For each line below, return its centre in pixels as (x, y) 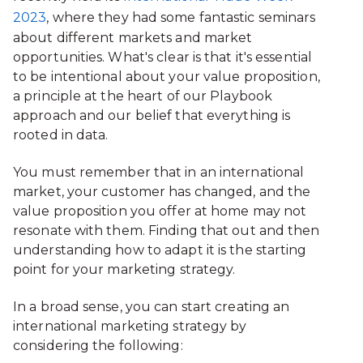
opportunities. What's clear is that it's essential (163, 57)
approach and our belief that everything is (152, 115)
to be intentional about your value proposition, (167, 76)
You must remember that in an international (159, 173)
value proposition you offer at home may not (160, 211)
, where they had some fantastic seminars (181, 17)
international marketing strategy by (130, 327)
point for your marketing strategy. (126, 270)
